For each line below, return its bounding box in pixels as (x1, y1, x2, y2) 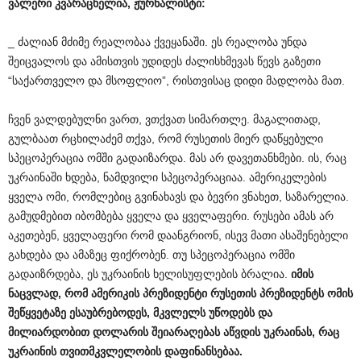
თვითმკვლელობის (60, 344, 161, 358)
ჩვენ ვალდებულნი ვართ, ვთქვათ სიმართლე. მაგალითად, (8, 112, 321, 126)
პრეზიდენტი (143, 286, 207, 300)
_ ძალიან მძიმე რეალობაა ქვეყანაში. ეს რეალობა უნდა (8, 35, 307, 48)
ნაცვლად (8, 286, 58, 300)
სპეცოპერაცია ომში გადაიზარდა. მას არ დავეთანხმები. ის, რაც (8, 151, 346, 164)
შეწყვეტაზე (8, 305, 66, 319)
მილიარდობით (8, 325, 89, 338)
